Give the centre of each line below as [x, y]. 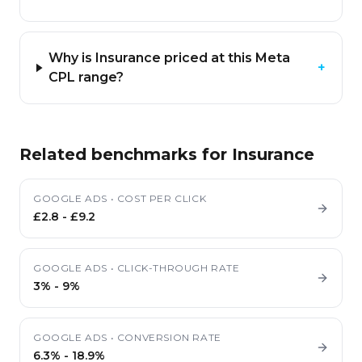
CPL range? [86, 77]
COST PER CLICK [162, 198]
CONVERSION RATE [169, 337]
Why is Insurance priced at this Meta [170, 58]
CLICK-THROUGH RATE [178, 268]
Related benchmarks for [126, 154]
